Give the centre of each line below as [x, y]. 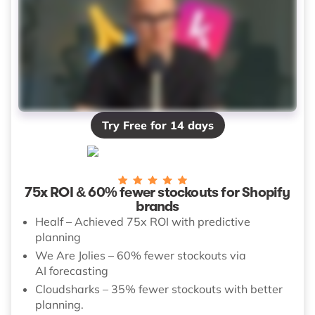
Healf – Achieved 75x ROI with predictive [143, 221]
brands [157, 206]
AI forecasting [72, 270]
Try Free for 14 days [157, 125]
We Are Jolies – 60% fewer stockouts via [141, 255]
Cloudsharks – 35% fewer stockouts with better [159, 289]
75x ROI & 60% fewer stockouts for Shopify [157, 192]
